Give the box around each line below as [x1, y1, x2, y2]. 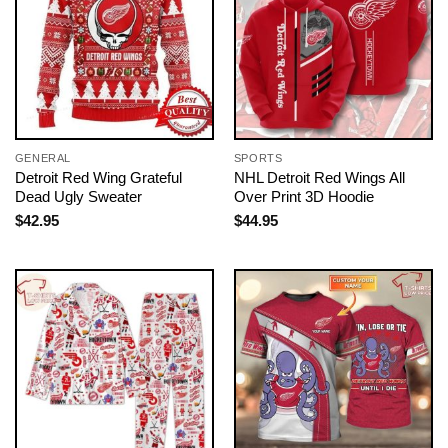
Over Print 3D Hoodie [233, 188, 374, 206]
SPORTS [233, 152, 283, 165]
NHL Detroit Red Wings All [233, 169, 405, 187]
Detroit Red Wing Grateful [14, 169, 182, 187]
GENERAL [14, 152, 71, 165]
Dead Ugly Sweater [14, 188, 142, 206]
